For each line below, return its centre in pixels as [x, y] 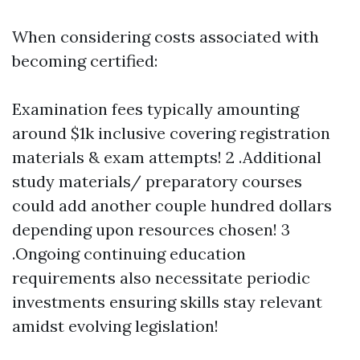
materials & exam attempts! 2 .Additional [167, 157]
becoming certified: [85, 61]
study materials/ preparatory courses [157, 181]
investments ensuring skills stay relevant [167, 302]
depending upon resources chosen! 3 [151, 229]
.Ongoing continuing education [129, 254]
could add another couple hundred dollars [172, 205]
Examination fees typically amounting [155, 109]
